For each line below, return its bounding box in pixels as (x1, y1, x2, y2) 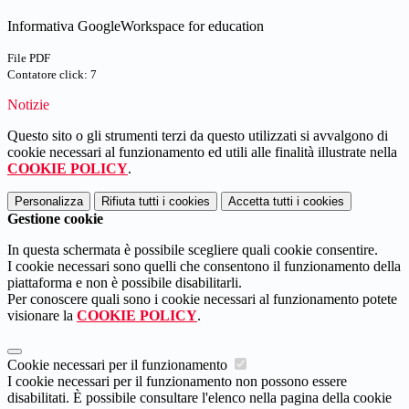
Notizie (7, 97, 49, 113)
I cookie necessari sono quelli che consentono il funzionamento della (7, 258, 401, 275)
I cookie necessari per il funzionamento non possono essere (7, 373, 347, 390)
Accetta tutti (228, 194, 293, 209)
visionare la (7, 308, 77, 324)
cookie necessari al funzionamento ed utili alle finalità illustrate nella (7, 144, 397, 161)
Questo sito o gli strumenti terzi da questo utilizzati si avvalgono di (7, 128, 388, 144)
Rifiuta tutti (101, 194, 159, 209)
